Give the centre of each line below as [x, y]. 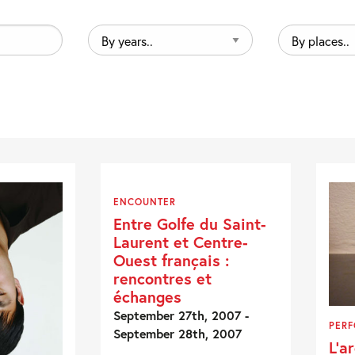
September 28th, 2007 [178, 334]
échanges [148, 297]
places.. [295, 53]
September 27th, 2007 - [181, 315]
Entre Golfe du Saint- [190, 224]
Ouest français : [172, 260]
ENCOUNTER [145, 202]
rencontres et [163, 279]
